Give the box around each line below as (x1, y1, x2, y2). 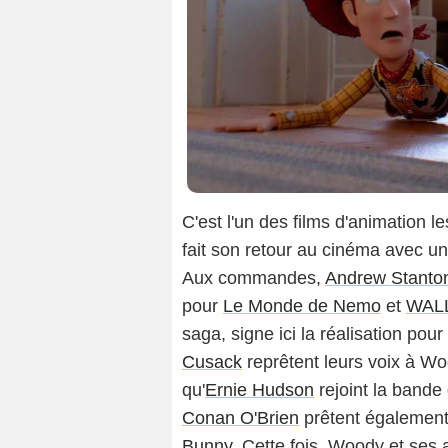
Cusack (182, 352, 242, 373)
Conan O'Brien (182, 408, 299, 429)
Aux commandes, (182, 268, 325, 289)
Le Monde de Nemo (223, 296, 381, 317)
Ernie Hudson (205, 380, 314, 401)
